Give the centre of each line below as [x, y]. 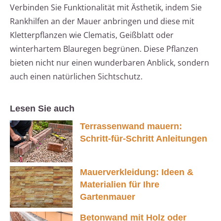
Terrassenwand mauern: [131, 127]
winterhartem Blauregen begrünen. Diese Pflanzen [104, 49]
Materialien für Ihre [120, 184]
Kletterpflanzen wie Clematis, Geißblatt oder [92, 35]
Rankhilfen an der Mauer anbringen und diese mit [102, 21]
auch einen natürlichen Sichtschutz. [76, 77]
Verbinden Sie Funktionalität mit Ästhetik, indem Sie [106, 8]
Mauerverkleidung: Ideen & [137, 172]
